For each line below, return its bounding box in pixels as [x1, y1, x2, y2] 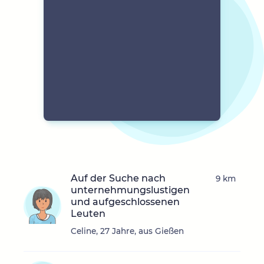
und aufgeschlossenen [71, 196, 180, 208]
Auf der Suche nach [71, 173, 166, 184]
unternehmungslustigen [71, 184, 190, 196]
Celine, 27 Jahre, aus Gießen [71, 226, 184, 236]
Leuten [71, 208, 105, 220]
